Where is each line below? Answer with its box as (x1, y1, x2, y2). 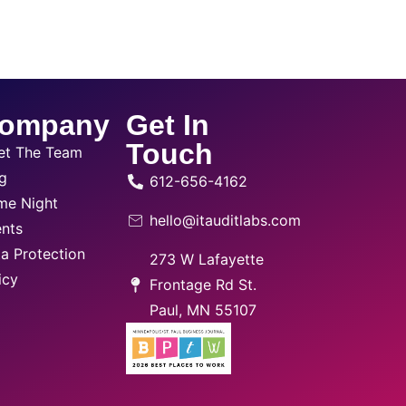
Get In (126, 109, 210, 142)
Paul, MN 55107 (150, 301, 257, 320)
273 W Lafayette (150, 250, 265, 269)
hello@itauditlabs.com (150, 211, 302, 230)
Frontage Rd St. (150, 275, 257, 295)
